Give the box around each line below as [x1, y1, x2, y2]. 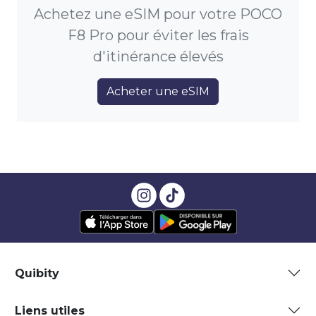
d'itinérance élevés [92, 48, 224, 66]
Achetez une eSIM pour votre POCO [34, 6, 282, 23]
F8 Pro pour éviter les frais [67, 27, 249, 44]
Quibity [15, 266, 59, 280]
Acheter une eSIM [107, 85, 209, 99]
